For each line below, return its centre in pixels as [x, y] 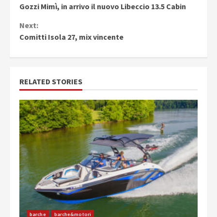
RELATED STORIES [51, 81]
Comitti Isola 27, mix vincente [71, 37]
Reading [45, 16]
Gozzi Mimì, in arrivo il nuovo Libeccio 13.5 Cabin [103, 6]
